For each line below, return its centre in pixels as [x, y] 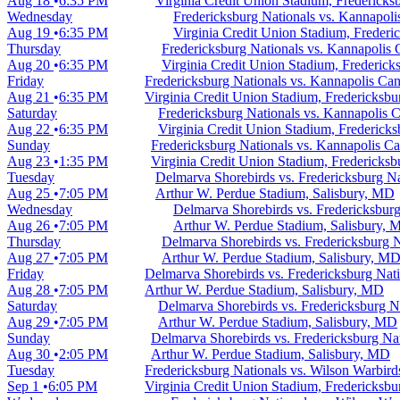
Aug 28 [30, 289]
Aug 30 [30, 354]
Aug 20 [30, 64]
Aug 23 [30, 161]
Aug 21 [30, 96]
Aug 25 [30, 193]
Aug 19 [30, 32]
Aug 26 [30, 225]
